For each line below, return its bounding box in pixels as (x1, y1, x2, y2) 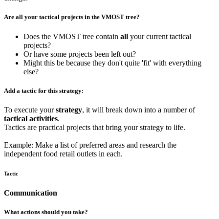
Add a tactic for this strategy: (4, 87, 84, 94)
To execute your (4, 105, 54, 114)
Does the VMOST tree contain (23, 32, 120, 41)
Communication (4, 188, 57, 197)
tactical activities (4, 114, 58, 123)
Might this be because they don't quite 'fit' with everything (23, 58, 201, 67)
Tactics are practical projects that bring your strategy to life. (4, 123, 185, 131)
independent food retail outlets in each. (4, 149, 123, 158)
